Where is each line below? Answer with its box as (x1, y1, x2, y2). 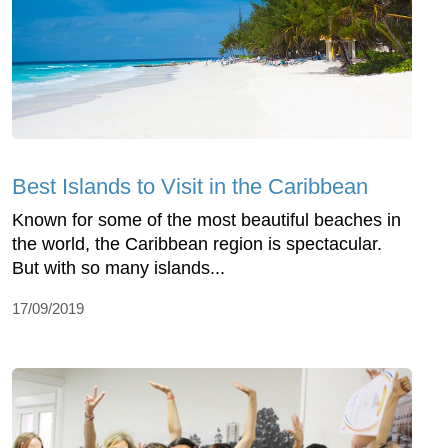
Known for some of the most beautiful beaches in (12, 209, 401, 230)
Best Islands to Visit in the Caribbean (12, 173, 368, 199)
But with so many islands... (12, 257, 225, 278)
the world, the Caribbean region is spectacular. (12, 233, 382, 254)
